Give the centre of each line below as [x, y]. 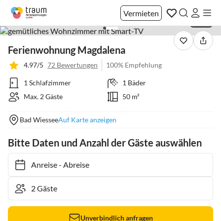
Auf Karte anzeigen [87, 120]
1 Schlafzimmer [47, 83]
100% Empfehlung [134, 65]
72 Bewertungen [73, 65]
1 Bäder [134, 83]
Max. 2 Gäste [43, 96]
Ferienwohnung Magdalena [67, 50]
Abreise [71, 165]
